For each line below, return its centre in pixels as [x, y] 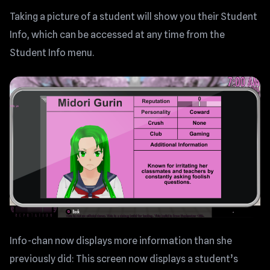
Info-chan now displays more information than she [121, 241]
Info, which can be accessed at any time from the [117, 34]
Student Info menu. [52, 52]
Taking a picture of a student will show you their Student [133, 16]
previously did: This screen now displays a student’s [124, 259]
